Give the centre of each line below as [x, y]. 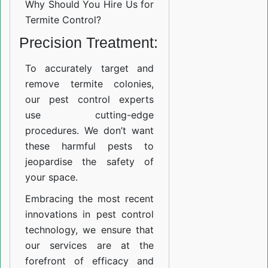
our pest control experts [90, 100]
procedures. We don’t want [90, 131]
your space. [51, 177]
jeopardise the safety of [90, 162]
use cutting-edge [90, 115]
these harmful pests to [90, 146]
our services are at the [90, 246]
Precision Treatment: [89, 43]
